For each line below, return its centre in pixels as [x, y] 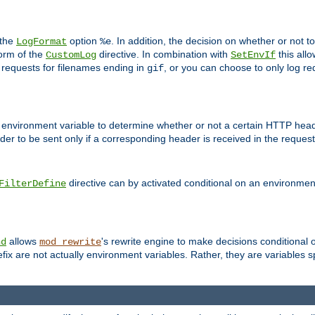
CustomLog [71, 54]
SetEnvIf [253, 54]
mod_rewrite [70, 242]
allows [23, 242]
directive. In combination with [163, 54]
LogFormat [41, 41]
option [83, 40]
